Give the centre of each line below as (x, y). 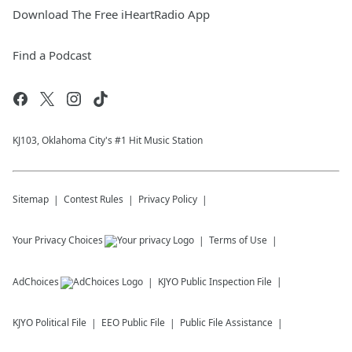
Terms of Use (238, 240)
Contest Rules (93, 199)
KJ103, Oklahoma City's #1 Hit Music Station (108, 140)
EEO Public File (133, 323)
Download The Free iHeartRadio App (111, 14)
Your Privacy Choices (58, 240)
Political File (61, 323)
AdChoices (36, 282)
